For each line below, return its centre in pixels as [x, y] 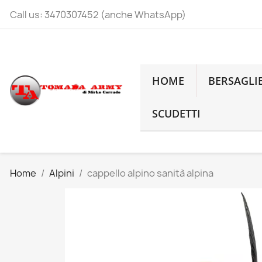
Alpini [62, 173]
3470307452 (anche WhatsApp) [115, 15]
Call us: [27, 15]
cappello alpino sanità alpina [150, 173]
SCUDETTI [177, 113]
